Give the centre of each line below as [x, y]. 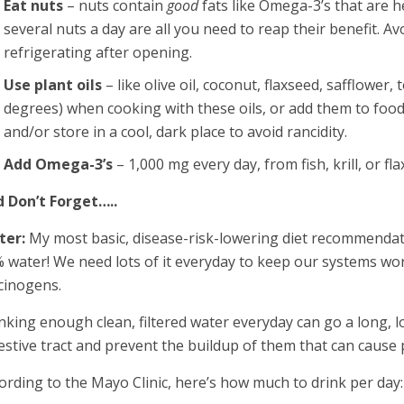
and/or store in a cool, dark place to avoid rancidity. [176, 132]
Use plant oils [53, 85]
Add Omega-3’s [59, 164]
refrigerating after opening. [98, 52]
